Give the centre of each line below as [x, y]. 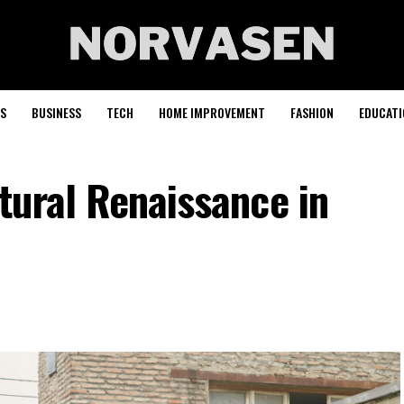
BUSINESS [56, 112]
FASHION [312, 112]
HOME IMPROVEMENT [212, 112]
